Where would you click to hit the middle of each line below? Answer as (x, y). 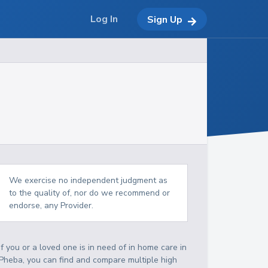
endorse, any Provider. (51, 205)
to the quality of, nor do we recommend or (90, 193)
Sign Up (165, 19)
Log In (104, 19)
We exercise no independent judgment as (89, 180)
